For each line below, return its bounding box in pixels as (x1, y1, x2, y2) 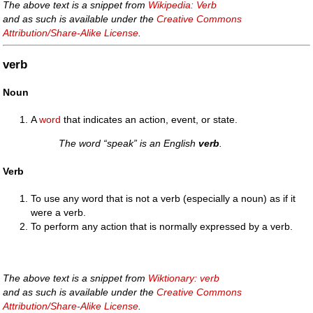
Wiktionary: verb (148, 272, 220, 284)
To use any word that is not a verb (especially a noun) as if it (31, 192, 296, 204)
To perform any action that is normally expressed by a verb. (31, 220, 293, 232)
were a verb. (31, 206, 87, 218)
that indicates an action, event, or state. (61, 114, 238, 125)
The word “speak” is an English (59, 138, 199, 150)
